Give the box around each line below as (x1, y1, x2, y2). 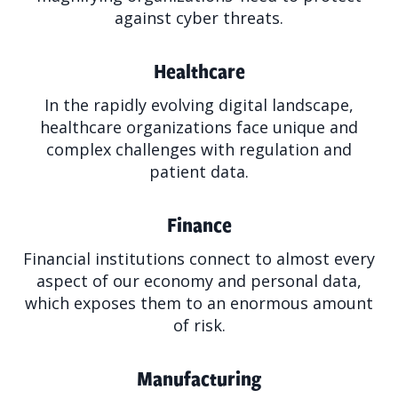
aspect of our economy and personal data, (36, 270, 362, 292)
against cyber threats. (115, 7, 283, 29)
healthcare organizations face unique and (40, 116, 358, 139)
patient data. (149, 161, 249, 183)
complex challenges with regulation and (46, 139, 352, 161)
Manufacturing (137, 364, 261, 393)
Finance (166, 211, 232, 239)
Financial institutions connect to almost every (23, 248, 375, 270)
